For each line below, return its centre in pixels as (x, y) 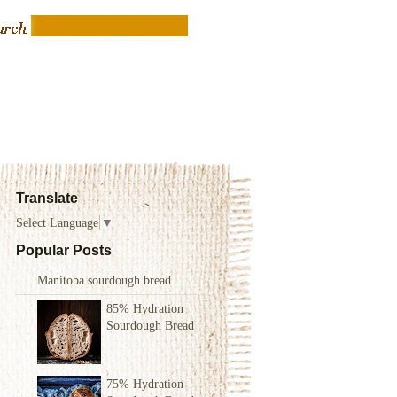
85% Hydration (144, 308)
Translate (47, 198)
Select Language (57, 222)
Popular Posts (64, 250)
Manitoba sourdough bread (104, 280)
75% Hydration (144, 384)
